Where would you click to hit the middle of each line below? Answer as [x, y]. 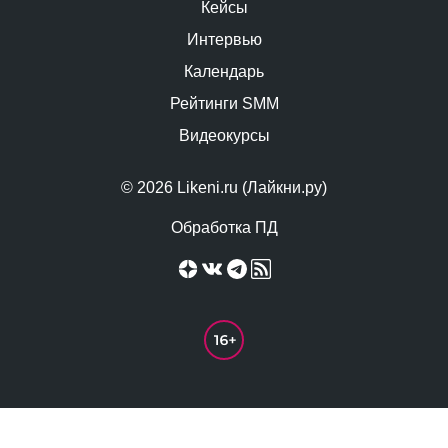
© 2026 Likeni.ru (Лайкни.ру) [224, 188]
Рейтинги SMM [224, 104]
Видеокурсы [224, 136]
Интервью [224, 40]
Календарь [224, 72]
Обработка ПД [224, 228]
